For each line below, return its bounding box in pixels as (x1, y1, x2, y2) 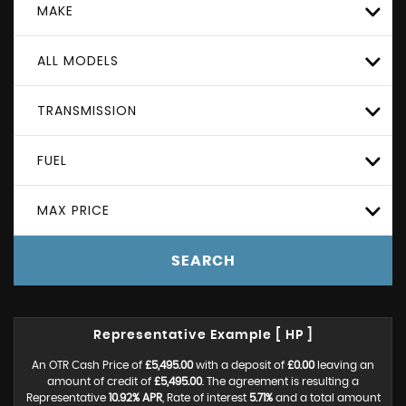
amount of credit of (47, 376, 154, 387)
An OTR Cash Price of (32, 360, 145, 371)
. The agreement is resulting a (202, 376, 359, 387)
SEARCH (170, 253, 236, 268)
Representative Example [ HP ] (92, 329, 314, 342)
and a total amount (272, 392, 381, 403)
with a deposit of (193, 360, 287, 371)
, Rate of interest (161, 392, 249, 403)
